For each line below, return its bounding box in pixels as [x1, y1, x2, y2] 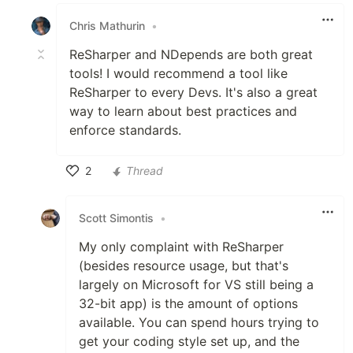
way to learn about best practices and [69, 102, 297, 119]
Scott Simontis [79, 211, 154, 225]
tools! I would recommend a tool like [69, 65, 288, 81]
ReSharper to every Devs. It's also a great [69, 84, 318, 100]
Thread [126, 164, 163, 177]
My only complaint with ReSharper [79, 238, 284, 255]
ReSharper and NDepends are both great [69, 46, 313, 62]
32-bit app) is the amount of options [79, 295, 298, 311]
